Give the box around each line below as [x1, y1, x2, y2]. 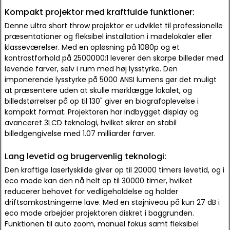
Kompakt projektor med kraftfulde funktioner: [5, 6, 195, 18]
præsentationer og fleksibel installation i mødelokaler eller [5, 31, 212, 42]
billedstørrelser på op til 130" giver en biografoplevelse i [5, 96, 199, 106]
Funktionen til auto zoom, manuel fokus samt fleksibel [5, 219, 199, 229]
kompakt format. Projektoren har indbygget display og [5, 107, 199, 117]
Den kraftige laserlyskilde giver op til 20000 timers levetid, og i [5, 165, 224, 175]
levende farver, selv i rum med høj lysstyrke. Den [5, 64, 178, 74]
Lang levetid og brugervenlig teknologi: [5, 150, 166, 162]
